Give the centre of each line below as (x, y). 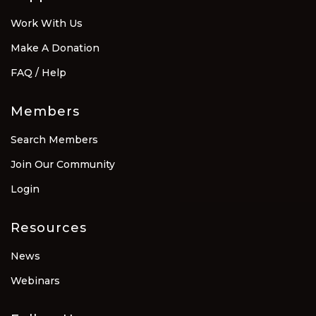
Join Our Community (63, 165)
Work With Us (47, 24)
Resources (49, 228)
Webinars (35, 281)
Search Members (54, 140)
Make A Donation (55, 48)
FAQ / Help (38, 73)
